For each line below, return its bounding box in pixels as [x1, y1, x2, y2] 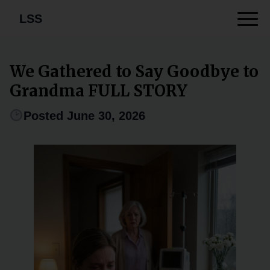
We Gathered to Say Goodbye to [10, 61, 259, 81]
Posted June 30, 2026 [23, 108, 145, 122]
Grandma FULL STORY [10, 80, 187, 101]
